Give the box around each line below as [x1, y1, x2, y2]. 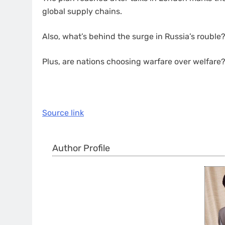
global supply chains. [42, 7, 122, 17]
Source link [42, 108, 84, 118]
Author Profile [52, 143, 110, 154]
